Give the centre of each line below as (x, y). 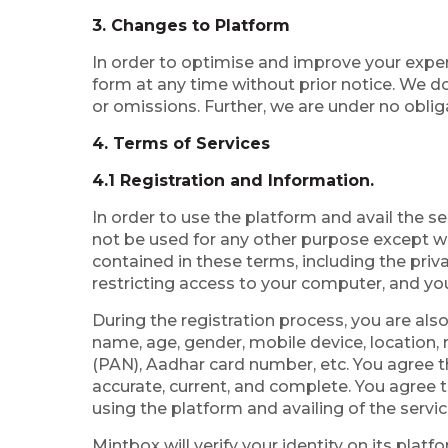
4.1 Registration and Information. (233, 180)
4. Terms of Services (181, 143)
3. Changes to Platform (191, 25)
